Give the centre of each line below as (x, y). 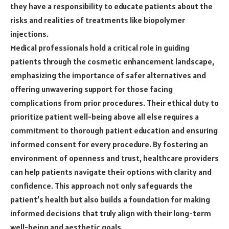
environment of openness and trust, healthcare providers (114, 158)
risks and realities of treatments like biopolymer (98, 20)
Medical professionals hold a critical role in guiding (100, 47)
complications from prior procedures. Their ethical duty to (114, 102)
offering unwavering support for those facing (91, 89)
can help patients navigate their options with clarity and (111, 171)
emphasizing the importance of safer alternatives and (108, 75)
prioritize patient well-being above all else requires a (105, 116)
